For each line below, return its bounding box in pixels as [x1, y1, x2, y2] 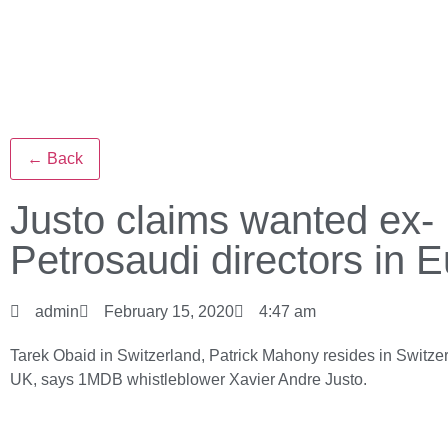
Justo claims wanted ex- [10, 198, 434, 242]
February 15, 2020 [104, 303, 234, 320]
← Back [27, 150, 83, 167]
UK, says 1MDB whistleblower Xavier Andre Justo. [10, 371, 367, 388]
